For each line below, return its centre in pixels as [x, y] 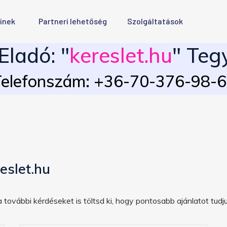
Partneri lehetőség [73, 21]
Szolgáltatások [155, 21]
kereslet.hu [121, 55]
